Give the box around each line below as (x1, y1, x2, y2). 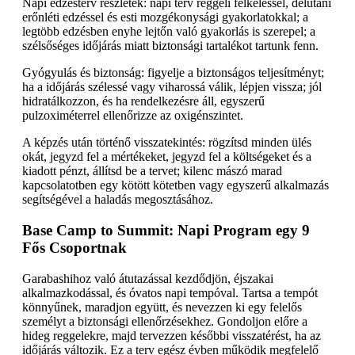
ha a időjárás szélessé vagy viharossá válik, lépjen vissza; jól (22, 80, 322, 94)
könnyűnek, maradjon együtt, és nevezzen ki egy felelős (22, 300, 302, 314)
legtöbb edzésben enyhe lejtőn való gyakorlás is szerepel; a (22, 25, 315, 39)
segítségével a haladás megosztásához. (22, 193, 213, 207)
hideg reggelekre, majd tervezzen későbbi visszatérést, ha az (22, 328, 321, 342)
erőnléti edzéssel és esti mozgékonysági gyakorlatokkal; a (22, 10, 308, 25)
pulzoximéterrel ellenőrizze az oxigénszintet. (22, 109, 243, 123)
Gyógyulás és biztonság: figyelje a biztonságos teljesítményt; (22, 66, 324, 80)
